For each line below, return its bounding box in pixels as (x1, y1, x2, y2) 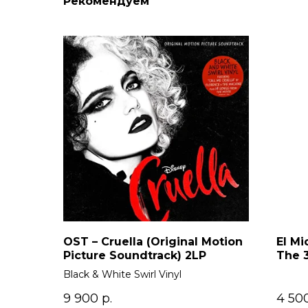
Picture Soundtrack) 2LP (63, 249, 206, 263)
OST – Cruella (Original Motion (63, 235, 243, 249)
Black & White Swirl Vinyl (63, 268, 181, 281)
